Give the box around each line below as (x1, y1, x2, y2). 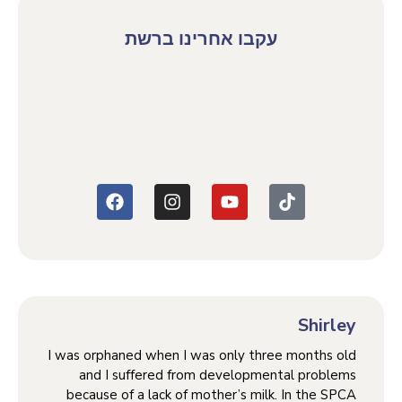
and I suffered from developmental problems (79, 365, 356, 384)
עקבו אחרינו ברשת (125, 26, 277, 51)
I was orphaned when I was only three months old (48, 345, 356, 364)
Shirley (298, 312, 356, 337)
